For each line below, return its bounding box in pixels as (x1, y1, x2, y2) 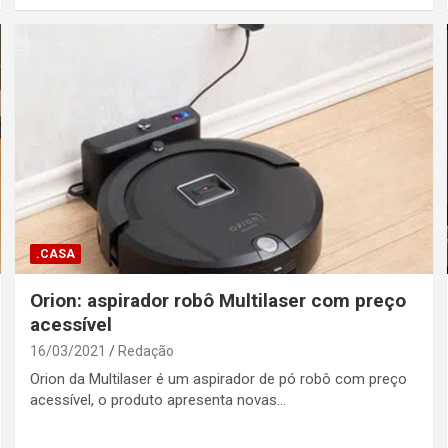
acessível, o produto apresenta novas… (30, 391, 287, 410)
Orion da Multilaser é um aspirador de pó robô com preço (30, 370, 408, 389)
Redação (118, 343, 175, 360)
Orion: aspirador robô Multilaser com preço (30, 289, 407, 313)
